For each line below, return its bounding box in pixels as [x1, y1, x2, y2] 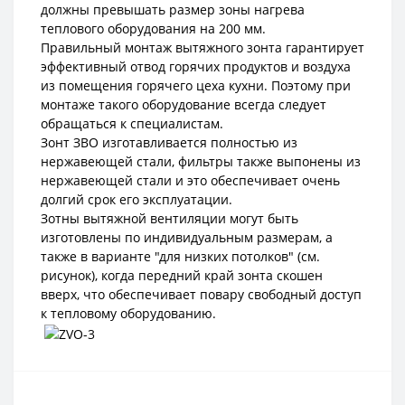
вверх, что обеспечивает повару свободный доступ [41, 286, 362, 303]
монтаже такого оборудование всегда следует [41, 96, 326, 113]
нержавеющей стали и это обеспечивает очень [41, 172, 340, 189]
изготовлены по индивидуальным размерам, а [41, 229, 333, 246]
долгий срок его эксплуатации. [41, 191, 232, 208]
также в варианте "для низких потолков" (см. [41, 248, 320, 265]
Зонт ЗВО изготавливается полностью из [41, 134, 297, 151]
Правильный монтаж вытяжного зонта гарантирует [41, 39, 364, 56]
